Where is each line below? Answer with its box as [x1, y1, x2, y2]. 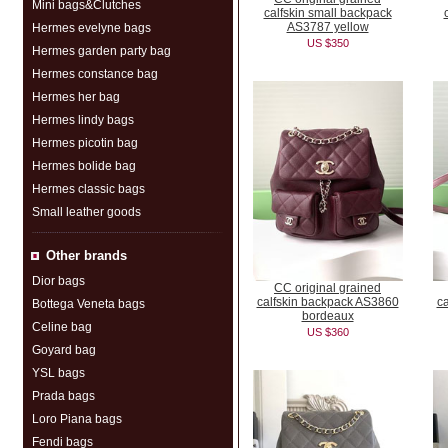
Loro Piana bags [31, 412, 122, 426]
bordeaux [301, 309, 354, 323]
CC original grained [274, 281, 381, 295]
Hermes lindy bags [31, 113, 134, 127]
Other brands [45, 248, 127, 263]
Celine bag [31, 320, 92, 334]
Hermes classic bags [31, 182, 145, 196]
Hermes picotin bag [31, 136, 138, 150]
